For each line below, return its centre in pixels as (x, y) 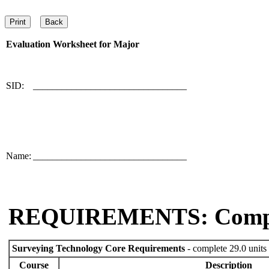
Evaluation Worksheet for (60, 44)
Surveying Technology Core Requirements (98, 248)
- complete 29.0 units (226, 248)
